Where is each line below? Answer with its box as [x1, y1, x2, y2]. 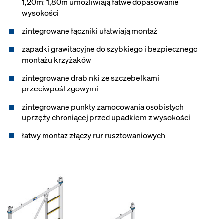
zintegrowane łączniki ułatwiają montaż [22, 26, 157, 36]
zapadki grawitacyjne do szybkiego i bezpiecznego [22, 44, 197, 54]
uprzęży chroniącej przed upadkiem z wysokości [22, 112, 190, 123]
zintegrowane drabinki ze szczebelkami [22, 73, 159, 83]
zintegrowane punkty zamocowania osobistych [22, 102, 184, 112]
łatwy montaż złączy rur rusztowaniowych [22, 131, 165, 141]
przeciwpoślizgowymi [22, 84, 98, 94]
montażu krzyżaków [22, 55, 91, 65]
